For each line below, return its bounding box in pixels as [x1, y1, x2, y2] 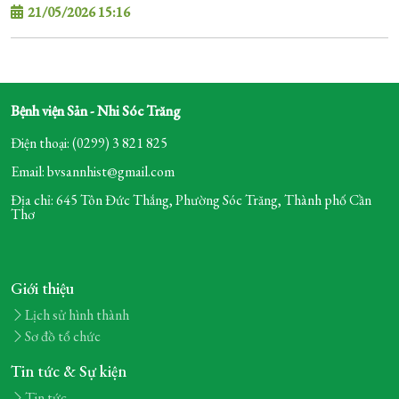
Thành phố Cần [284, 191, 371, 210]
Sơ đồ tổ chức [25, 327, 101, 346]
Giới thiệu [11, 278, 74, 299]
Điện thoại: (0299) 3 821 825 [11, 134, 167, 153]
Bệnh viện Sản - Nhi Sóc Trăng [11, 102, 181, 121]
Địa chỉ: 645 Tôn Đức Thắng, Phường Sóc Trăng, [11, 191, 284, 210]
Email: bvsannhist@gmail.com [11, 162, 175, 182]
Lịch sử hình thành [25, 305, 129, 325]
